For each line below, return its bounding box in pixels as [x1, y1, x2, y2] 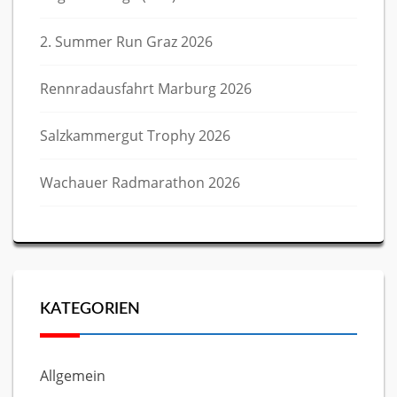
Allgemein [40, 366, 105, 385]
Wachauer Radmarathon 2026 [40, 173, 240, 192]
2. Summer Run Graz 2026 [40, 32, 213, 51]
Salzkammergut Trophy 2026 [40, 126, 230, 145]
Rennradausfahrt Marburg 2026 [40, 79, 252, 98]
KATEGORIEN [40, 300, 141, 317]
